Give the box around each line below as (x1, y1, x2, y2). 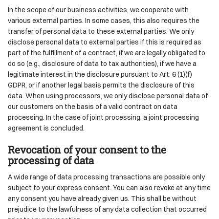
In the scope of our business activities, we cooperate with (8, 5, 189, 14)
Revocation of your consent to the (8, 142, 166, 156)
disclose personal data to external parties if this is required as (8, 37, 201, 46)
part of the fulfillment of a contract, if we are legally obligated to (8, 48, 205, 57)
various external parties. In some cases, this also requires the (8, 16, 199, 24)
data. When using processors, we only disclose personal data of (8, 91, 208, 100)
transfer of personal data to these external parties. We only (8, 26, 194, 35)
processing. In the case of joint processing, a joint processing (8, 112, 199, 121)
